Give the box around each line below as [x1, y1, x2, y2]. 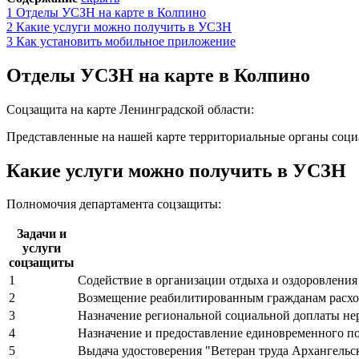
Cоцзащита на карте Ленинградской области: [6, 102, 254, 116]
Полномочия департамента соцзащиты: [6, 197, 221, 212]
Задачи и [17, 227, 67, 241]
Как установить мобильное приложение [16, 34, 236, 48]
